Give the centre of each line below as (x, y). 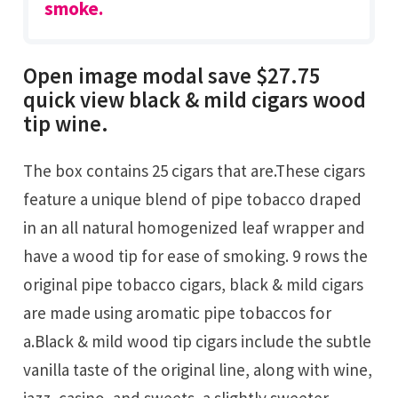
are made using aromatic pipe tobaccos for (178, 312)
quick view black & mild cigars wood (195, 100)
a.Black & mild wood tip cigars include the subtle (198, 341)
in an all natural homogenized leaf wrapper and (195, 227)
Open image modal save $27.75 (172, 76)
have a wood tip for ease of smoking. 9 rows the (196, 255)
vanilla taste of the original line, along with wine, (198, 369)
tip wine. (66, 124)
